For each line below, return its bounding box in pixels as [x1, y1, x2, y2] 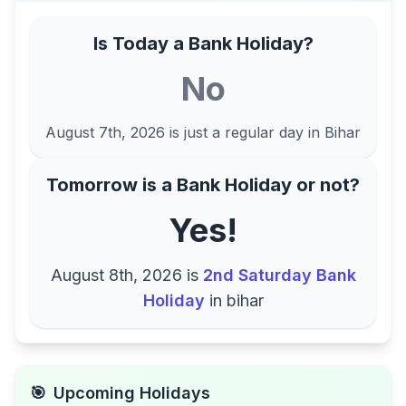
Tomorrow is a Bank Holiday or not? [46, 174, 360, 196]
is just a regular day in [165, 123, 324, 141]
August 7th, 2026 [45, 123, 165, 141]
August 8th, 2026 [50, 266, 182, 285]
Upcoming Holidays [53, 383, 210, 402]
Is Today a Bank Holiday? [92, 33, 314, 54]
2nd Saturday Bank [202, 266, 356, 285]
